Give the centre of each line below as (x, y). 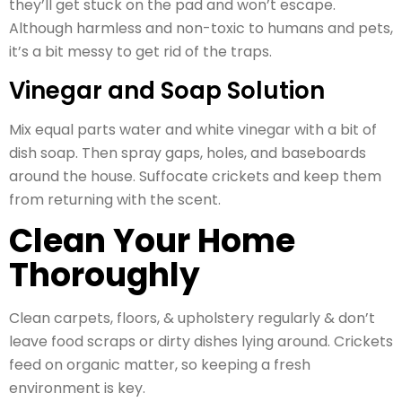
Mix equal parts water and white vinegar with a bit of (193, 129)
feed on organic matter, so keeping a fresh (160, 364)
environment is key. (77, 388)
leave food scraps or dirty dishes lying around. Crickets (201, 341)
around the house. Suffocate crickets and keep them (195, 176)
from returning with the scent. (115, 199)
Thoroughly (105, 275)
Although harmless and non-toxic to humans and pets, (201, 29)
